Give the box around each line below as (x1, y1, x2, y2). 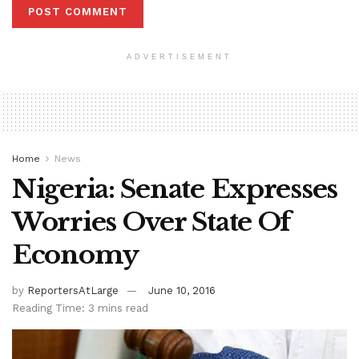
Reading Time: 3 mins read (12, 301, 148, 314)
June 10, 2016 (148, 284, 216, 296)
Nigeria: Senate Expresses (12, 172, 337, 205)
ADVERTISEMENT (127, 52, 232, 61)
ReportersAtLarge (27, 284, 119, 296)
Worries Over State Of (12, 205, 292, 238)
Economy (12, 238, 139, 271)
